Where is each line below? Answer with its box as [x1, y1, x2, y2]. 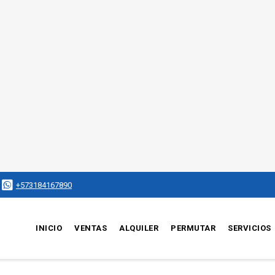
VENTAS [74, 223, 107, 233]
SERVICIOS [228, 223, 271, 233]
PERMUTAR [171, 223, 216, 233]
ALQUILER [119, 223, 159, 233]
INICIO [36, 223, 63, 233]
